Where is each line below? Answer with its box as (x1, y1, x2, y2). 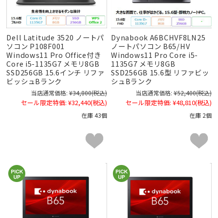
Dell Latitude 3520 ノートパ (6, 32, 104, 43)
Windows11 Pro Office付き (6, 50, 101, 60)
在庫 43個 (81, 111, 107, 120)
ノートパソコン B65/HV (111, 41, 190, 52)
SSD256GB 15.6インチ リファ (6, 67, 105, 78)
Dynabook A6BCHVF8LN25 (111, 32, 206, 43)
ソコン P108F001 (6, 41, 65, 52)
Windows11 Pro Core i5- (111, 50, 199, 60)
